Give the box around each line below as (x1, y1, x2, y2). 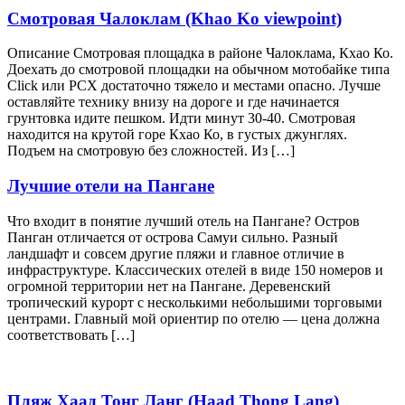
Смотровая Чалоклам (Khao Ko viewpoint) (7, 8, 342, 28)
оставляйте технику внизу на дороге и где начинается (7, 94, 339, 110)
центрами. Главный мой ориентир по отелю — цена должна (7, 310, 380, 326)
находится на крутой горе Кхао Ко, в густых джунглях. (7, 127, 347, 143)
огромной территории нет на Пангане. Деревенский (7, 278, 331, 294)
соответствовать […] (7, 326, 135, 343)
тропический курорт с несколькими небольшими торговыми (7, 294, 382, 310)
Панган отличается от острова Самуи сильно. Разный (7, 229, 338, 245)
